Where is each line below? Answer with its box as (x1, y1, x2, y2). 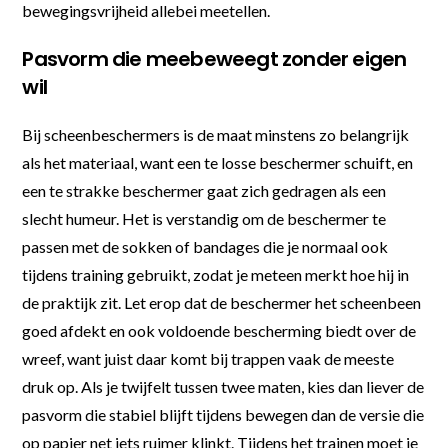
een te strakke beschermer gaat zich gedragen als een (22, 180, 387, 200)
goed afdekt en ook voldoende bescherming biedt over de (22, 320, 417, 340)
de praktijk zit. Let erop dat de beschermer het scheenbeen (22, 292, 422, 312)
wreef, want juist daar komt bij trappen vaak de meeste (22, 348, 395, 368)
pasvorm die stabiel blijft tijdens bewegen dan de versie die (22, 404, 425, 424)
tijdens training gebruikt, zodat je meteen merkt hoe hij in (22, 264, 410, 284)
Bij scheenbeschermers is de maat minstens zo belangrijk (22, 124, 410, 144)
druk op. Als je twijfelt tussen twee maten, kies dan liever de (22, 376, 425, 396)
